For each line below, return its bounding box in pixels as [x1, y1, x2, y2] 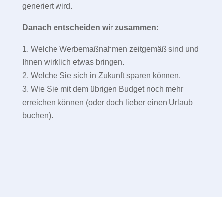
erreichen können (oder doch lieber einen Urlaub [22, 98, 193, 107]
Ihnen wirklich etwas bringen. [22, 58, 124, 67]
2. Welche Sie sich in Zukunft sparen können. [22, 71, 181, 80]
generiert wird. [22, 2, 72, 11]
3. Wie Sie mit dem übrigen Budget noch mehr [22, 85, 183, 94]
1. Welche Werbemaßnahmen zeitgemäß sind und [22, 45, 199, 54]
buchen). [22, 111, 53, 120]
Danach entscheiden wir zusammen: [22, 23, 159, 32]
